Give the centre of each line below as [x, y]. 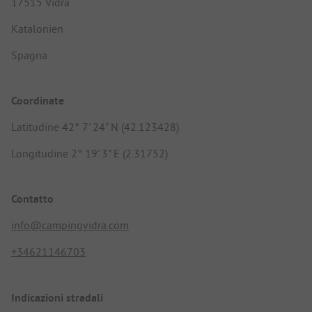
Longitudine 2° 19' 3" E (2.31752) [89, 154]
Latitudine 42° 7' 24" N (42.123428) [95, 127]
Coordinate [38, 101]
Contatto [32, 199]
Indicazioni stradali [57, 297]
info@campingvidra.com [70, 225]
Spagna [29, 55]
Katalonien [37, 28]
